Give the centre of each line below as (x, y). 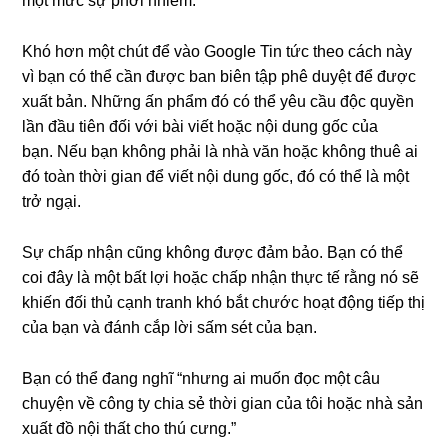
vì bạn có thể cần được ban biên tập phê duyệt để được (219, 76)
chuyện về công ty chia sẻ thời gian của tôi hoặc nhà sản (223, 403)
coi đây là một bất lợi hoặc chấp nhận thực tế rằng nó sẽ (221, 277)
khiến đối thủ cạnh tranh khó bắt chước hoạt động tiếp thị (224, 302)
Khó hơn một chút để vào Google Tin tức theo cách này (217, 51)
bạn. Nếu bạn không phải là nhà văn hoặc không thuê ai (220, 151)
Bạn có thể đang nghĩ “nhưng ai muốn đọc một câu (201, 378)
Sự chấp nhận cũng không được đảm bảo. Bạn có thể (213, 252)
